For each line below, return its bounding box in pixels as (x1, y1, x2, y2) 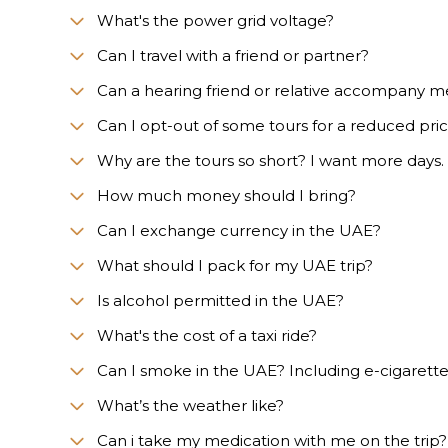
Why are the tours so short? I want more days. (97, 150, 444, 170)
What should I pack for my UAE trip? (97, 255, 373, 275)
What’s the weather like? (97, 395, 284, 415)
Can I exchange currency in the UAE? (97, 220, 381, 240)
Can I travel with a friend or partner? (97, 45, 369, 65)
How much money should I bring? (97, 185, 356, 205)
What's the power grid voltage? (97, 10, 334, 30)
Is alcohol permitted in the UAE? (97, 290, 344, 310)
